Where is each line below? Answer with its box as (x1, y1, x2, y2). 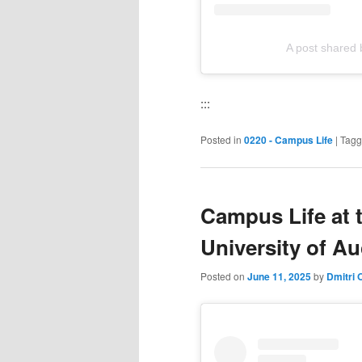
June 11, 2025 (247, 268, 311, 284)
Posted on (200, 268, 247, 283)
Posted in (200, 133, 242, 147)
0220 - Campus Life (244, 133, 333, 148)
